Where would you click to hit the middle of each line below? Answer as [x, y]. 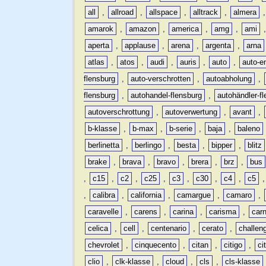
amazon [143, 28]
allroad [123, 12]
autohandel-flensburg [167, 95]
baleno [249, 128]
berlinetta [104, 145]
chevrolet [104, 245]
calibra [104, 195]
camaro [239, 195]
